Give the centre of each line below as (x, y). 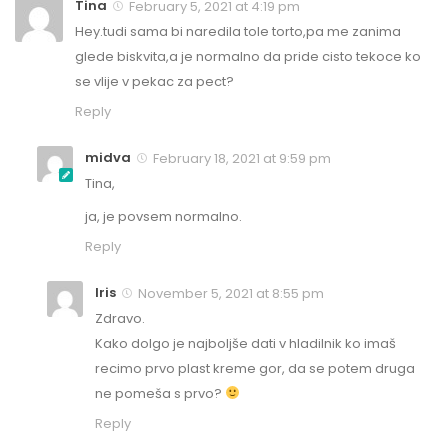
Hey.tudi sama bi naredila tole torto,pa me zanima (238, 31)
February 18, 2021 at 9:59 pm (240, 158)
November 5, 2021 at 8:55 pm (229, 293)
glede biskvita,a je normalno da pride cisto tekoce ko (248, 56)
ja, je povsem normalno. (163, 216)
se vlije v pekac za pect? (154, 81)
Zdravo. (120, 318)
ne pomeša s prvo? (160, 393)
